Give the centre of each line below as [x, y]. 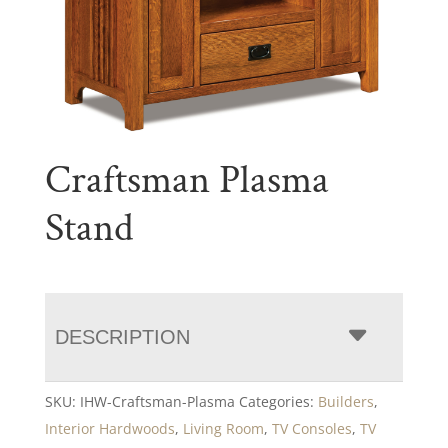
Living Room [223, 428]
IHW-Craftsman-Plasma [157, 401]
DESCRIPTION [122, 336]
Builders [345, 401]
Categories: [278, 401]
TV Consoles [311, 428]
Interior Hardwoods [109, 428]
